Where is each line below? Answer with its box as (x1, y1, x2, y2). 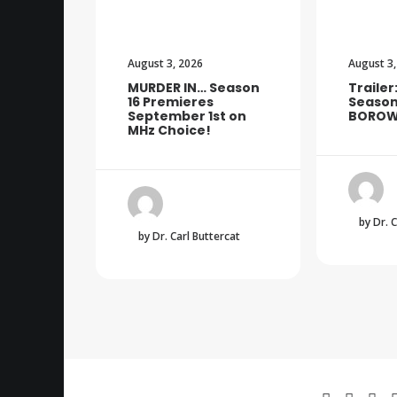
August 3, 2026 (128, 56, 203, 72)
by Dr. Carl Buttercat (138, 229, 240, 244)
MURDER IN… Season (128, 79, 260, 97)
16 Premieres (128, 93, 214, 112)
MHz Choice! (128, 121, 211, 140)
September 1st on (128, 107, 246, 126)
